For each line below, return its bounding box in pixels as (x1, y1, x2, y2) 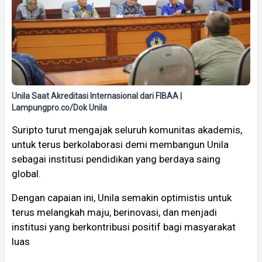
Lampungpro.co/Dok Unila (12, 102, 107, 112)
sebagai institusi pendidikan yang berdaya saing (12, 153, 220, 165)
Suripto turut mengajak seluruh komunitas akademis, (12, 123, 242, 136)
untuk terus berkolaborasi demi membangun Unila (12, 138, 229, 150)
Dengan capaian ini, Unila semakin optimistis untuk (12, 191, 232, 204)
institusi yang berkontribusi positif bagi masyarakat (12, 220, 236, 233)
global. (12, 167, 41, 180)
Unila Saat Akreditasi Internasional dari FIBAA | (12, 91, 182, 101)
